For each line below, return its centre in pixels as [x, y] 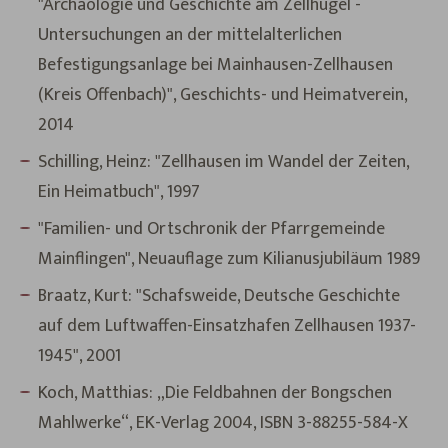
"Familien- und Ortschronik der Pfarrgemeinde [211, 228]
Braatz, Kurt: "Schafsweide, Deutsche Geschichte [219, 296]
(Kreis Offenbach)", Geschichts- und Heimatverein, [222, 94]
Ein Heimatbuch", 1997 [119, 191]
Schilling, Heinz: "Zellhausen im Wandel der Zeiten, [223, 161]
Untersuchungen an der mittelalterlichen [190, 34]
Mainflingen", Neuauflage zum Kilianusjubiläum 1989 [229, 258]
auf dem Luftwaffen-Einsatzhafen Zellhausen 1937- [227, 326]
